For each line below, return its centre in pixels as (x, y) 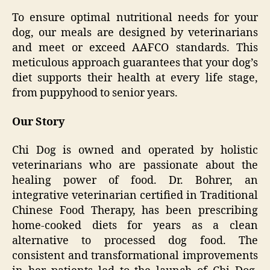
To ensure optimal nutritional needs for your (135, 18)
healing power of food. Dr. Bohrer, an (135, 181)
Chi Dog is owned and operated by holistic (135, 151)
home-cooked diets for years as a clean (135, 226)
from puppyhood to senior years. (95, 93)
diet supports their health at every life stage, (135, 78)
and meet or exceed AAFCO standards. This (135, 48)
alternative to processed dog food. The (135, 241)
